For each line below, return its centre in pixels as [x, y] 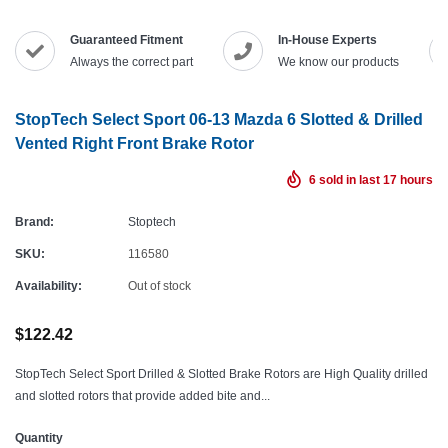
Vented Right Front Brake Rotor [134, 143]
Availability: [48, 285]
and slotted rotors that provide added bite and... [142, 395]
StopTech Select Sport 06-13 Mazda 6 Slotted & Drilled [219, 119]
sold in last [349, 179]
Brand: [34, 221]
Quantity [39, 437]
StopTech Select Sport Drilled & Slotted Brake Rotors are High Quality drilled [221, 373]
